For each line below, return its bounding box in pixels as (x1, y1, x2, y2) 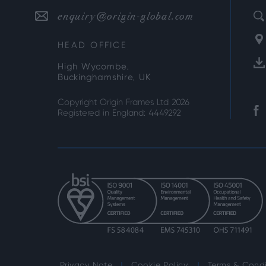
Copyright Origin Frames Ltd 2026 (58, 99, 189, 107)
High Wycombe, (58, 63, 129, 71)
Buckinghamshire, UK (58, 74, 151, 82)
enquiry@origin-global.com (58, 9, 194, 23)
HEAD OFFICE (58, 42, 127, 50)
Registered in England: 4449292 (58, 109, 181, 118)
